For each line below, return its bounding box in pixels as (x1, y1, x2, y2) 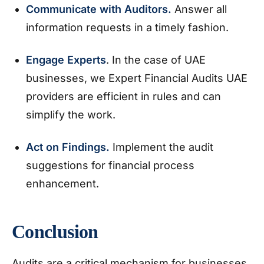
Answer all (174, 3, 227, 15)
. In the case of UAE (106, 54, 206, 66)
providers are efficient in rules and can (26, 90, 221, 103)
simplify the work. (26, 108, 118, 121)
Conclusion (12, 221, 98, 242)
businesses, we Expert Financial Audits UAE (26, 72, 247, 84)
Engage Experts (26, 54, 106, 66)
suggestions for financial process (26, 159, 194, 171)
